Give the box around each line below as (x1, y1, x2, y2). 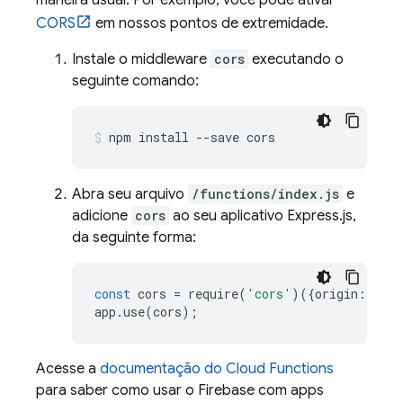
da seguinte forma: (72, 228, 196, 246)
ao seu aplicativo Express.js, (169, 207, 356, 225)
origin (315, 285, 358, 302)
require (188, 285, 238, 302)
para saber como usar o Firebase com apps (36, 381, 324, 399)
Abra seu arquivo (72, 185, 188, 203)
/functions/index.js (192, 185, 339, 202)
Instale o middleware (72, 50, 210, 68)
